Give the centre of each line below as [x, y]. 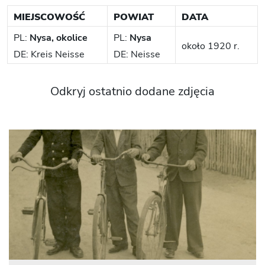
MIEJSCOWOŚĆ [49, 17]
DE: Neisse [137, 54]
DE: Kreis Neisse [49, 54]
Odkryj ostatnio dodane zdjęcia [132, 91]
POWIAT [134, 17]
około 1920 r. [211, 46]
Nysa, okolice [59, 38]
